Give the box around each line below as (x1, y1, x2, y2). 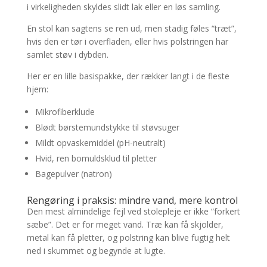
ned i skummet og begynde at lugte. (26, 245, 165, 257)
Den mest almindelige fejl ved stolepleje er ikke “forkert (26, 206, 240, 218)
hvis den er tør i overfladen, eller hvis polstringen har (26, 36, 228, 48)
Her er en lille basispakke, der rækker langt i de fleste (26, 70, 229, 82)
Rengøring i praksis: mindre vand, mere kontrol (26, 194, 238, 207)
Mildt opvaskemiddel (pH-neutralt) (35, 137, 166, 149)
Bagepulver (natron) (35, 168, 112, 180)
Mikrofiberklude (35, 106, 95, 118)
